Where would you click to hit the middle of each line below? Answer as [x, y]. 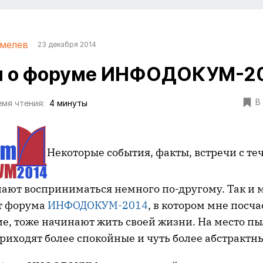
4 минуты [68, 103]
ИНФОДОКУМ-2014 [98, 205]
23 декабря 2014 [67, 44]
